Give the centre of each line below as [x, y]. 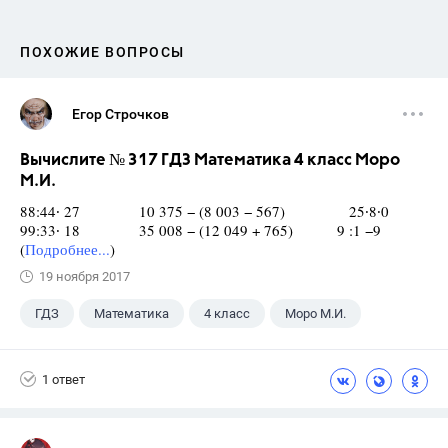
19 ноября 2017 [84, 276]
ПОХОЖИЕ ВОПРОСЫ [102, 52]
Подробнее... [67, 249]
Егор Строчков [120, 114]
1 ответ [63, 379]
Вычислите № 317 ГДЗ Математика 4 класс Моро [210, 160]
